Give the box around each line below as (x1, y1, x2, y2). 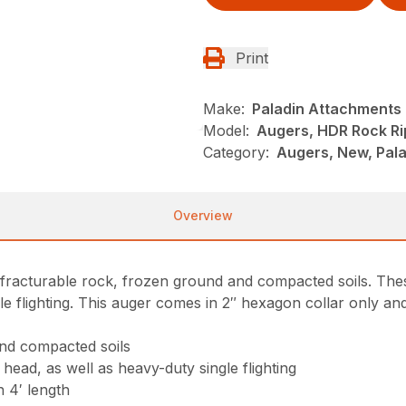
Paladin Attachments (252, 100, 401, 118)
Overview (173, 208, 233, 223)
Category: (203, 143, 269, 161)
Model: (203, 121, 249, 140)
